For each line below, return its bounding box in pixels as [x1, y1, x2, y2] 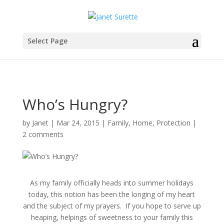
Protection [156, 118, 190, 127]
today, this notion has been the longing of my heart [28, 189, 195, 199]
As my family [30, 178, 74, 187]
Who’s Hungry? [22, 94, 127, 114]
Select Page [27, 35, 67, 45]
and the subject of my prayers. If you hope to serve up [22, 201, 201, 210]
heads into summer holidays [100, 178, 194, 187]
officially [73, 178, 100, 187]
